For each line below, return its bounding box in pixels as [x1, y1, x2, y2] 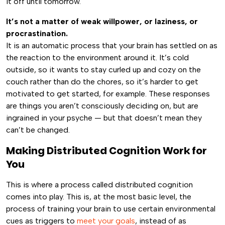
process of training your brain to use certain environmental [6, 204, 215, 213]
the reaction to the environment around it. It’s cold [6, 53, 189, 62]
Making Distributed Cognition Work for [6, 144, 207, 158]
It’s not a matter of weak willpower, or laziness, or [6, 17, 198, 26]
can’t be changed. [6, 125, 70, 135]
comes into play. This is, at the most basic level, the [6, 192, 191, 201]
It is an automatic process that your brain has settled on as [6, 41, 217, 50]
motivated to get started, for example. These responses [6, 89, 210, 98]
